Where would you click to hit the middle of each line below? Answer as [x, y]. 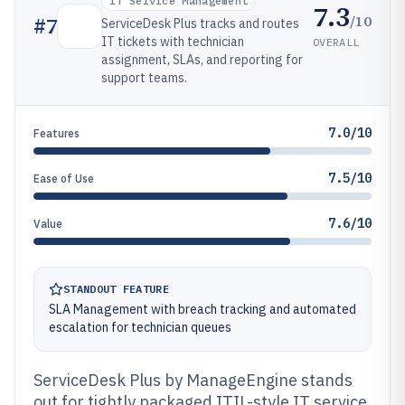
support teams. [144, 78]
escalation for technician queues [140, 327]
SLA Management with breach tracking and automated [202, 309]
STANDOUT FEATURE [116, 289]
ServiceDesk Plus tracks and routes [200, 24]
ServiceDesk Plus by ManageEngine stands [193, 380]
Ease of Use [64, 179]
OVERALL [336, 42]
